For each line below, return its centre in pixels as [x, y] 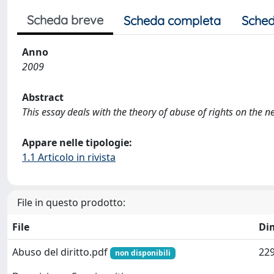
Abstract [43, 97]
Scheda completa [172, 20]
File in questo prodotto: [71, 202]
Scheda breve [65, 20]
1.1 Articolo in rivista [69, 157]
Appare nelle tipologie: [77, 143]
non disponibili [143, 253]
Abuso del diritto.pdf [61, 252]
